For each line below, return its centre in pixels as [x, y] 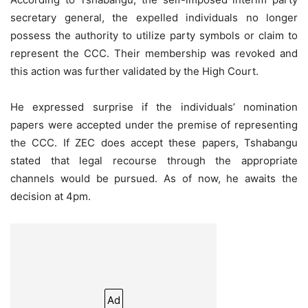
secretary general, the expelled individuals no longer [154, 18]
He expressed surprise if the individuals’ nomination [154, 107]
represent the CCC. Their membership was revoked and [154, 54]
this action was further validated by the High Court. [134, 71]
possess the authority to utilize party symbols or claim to [154, 36]
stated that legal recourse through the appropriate [154, 161]
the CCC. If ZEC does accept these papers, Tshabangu [154, 143]
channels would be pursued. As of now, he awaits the [154, 179]
